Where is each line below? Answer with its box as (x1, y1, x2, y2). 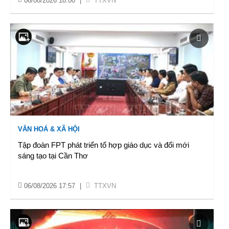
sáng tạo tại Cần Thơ (18, 151, 88, 160)
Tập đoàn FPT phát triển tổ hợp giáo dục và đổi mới (18, 141, 189, 149)
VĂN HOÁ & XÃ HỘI (18, 125, 80, 133)
